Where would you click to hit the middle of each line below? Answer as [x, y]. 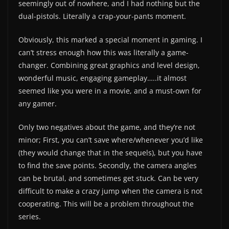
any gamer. [38, 104]
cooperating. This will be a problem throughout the [106, 204]
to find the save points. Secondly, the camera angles [108, 166]
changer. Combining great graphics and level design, [109, 65]
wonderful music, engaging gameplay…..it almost [102, 78]
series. [30, 217]
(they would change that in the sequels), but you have [110, 153]
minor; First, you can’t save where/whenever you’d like [111, 140]
